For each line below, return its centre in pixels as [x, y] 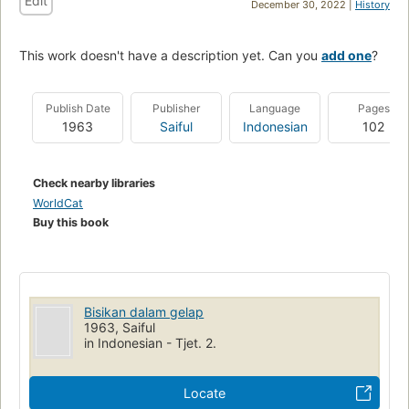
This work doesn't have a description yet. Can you [170, 55]
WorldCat [58, 203]
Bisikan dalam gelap [144, 311]
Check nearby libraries [94, 183]
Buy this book [71, 222]
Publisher [176, 108]
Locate [204, 393]
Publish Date [78, 108]
